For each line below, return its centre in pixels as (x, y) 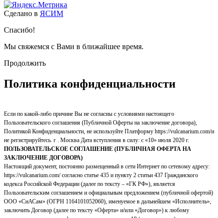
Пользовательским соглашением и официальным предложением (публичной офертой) (109, 193)
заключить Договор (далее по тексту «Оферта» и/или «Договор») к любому (97, 210)
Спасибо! (19, 30)
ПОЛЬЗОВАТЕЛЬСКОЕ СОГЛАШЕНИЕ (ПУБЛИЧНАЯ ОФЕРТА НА (98, 149)
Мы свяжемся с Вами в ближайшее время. (74, 47)
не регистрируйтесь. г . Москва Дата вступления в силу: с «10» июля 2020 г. (97, 140)
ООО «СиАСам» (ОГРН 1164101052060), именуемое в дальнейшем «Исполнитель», (108, 202)
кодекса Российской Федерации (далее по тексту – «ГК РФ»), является (90, 184)
